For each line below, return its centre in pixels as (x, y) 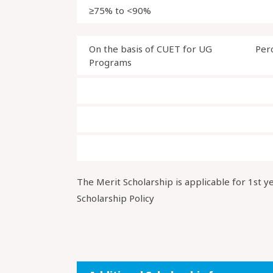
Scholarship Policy (115, 198)
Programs (110, 62)
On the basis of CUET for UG (151, 49)
